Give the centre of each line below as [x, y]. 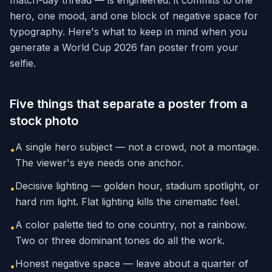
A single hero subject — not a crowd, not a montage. [137, 147]
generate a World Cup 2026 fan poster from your [124, 47]
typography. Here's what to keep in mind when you [128, 32]
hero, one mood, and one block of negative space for [134, 16]
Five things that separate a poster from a [129, 104]
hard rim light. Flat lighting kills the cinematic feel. [127, 202]
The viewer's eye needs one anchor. [99, 163]
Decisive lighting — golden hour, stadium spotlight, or [137, 186]
